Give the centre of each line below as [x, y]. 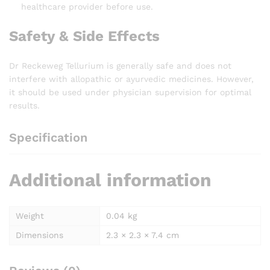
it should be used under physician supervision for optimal [130, 93]
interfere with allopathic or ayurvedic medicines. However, [131, 79]
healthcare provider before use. [87, 7]
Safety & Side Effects [84, 36]
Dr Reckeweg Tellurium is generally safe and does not [120, 66]
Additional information [110, 180]
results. [24, 106]
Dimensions [39, 235]
